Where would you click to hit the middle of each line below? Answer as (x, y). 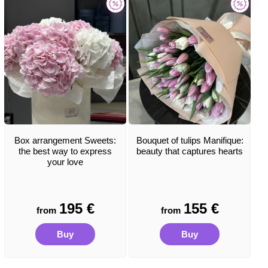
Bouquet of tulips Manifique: (190, 140)
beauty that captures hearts (190, 151)
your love (65, 162)
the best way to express (65, 151)
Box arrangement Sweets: (65, 140)
